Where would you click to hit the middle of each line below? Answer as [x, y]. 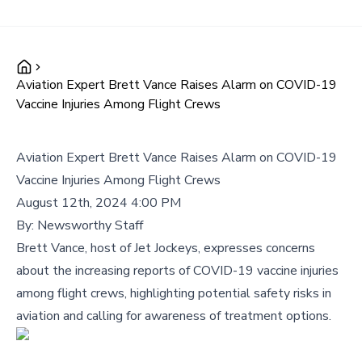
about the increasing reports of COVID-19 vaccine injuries [177, 271]
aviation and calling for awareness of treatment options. [174, 316]
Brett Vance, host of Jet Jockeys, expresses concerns [166, 248]
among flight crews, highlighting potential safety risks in [174, 293]
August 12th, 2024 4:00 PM [99, 203]
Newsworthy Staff [90, 225]
